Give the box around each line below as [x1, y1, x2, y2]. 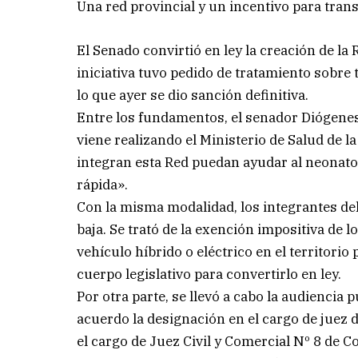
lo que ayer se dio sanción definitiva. [77, 86, 309, 104]
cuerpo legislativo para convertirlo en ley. [77, 265, 342, 283]
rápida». [77, 175, 129, 193]
